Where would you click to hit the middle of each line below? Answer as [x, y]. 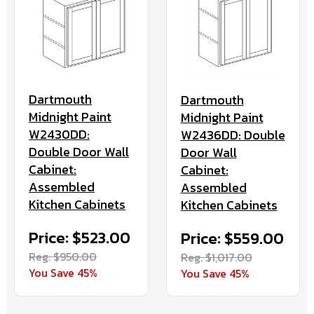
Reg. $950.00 [63, 257]
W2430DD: [59, 135]
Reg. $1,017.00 [216, 257]
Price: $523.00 [80, 238]
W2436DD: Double [233, 135]
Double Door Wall [79, 152]
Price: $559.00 [232, 238]
